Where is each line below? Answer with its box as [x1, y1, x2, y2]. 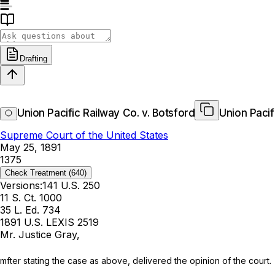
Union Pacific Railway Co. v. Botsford [17, 107, 195, 120]
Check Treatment [5, 168, 66, 178]
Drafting [20, 54, 47, 63]
